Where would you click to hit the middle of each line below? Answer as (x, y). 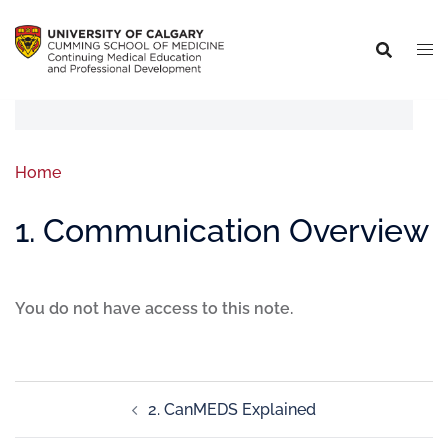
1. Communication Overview (222, 230)
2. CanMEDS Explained (232, 409)
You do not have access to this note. (154, 308)
